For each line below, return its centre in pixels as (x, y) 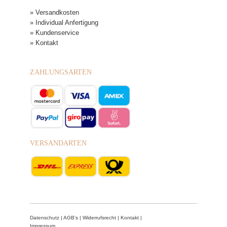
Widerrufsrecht (99, 218)
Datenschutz (45, 218)
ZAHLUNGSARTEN (61, 72)
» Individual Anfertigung (64, 23)
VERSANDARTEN (58, 143)
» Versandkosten (54, 12)
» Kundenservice (54, 33)
